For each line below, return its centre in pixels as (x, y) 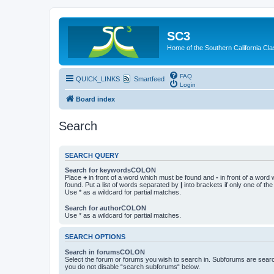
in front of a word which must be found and (151, 177)
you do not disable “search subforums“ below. (132, 266)
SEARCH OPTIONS (95, 237)
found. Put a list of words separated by (123, 185)
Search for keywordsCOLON (110, 170)
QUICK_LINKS (98, 79)
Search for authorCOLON (106, 208)
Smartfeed (149, 79)
